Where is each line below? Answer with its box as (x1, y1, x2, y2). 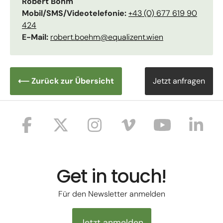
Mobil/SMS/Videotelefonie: (22, 8, 128, 19)
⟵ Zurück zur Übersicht (18, 76, 114, 87)
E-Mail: (22, 32, 50, 43)
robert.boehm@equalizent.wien (50, 32, 163, 43)
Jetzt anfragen (153, 76, 205, 87)
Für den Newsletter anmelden (58, 189, 165, 200)
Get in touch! (56, 163, 167, 190)
